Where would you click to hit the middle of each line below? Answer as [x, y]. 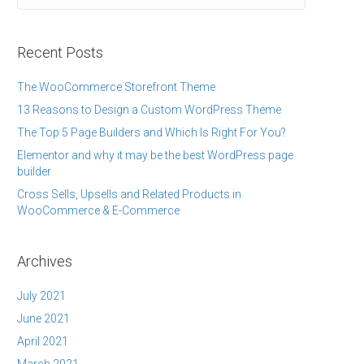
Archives [45, 261]
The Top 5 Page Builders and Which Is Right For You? [152, 132]
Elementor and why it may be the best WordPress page [155, 155]
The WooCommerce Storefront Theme [116, 87]
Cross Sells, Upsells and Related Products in [129, 194]
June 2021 [43, 318]
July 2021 [41, 296]
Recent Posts [60, 52]
